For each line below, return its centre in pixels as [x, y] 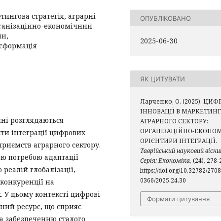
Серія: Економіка [165, 161]
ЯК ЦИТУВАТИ [163, 79]
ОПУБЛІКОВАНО [166, 18]
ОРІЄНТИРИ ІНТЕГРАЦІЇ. [179, 141]
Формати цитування [178, 199]
